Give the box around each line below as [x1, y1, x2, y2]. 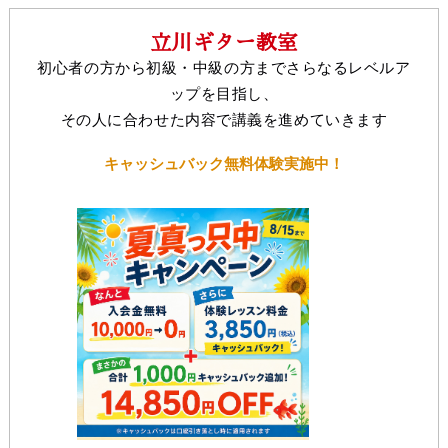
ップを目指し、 [169, 87, 279, 103]
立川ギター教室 [150, 33, 298, 54]
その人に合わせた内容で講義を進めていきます [60, 113, 388, 129]
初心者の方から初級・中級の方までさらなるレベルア [37, 61, 411, 77]
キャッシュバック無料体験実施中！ [104, 158, 344, 174]
